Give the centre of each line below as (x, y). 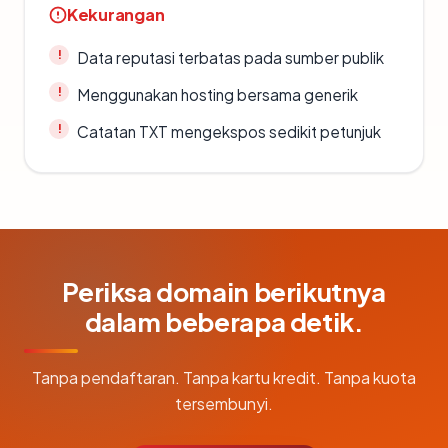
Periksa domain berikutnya (224, 291)
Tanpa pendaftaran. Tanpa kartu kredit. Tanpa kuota (224, 377)
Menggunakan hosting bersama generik (217, 94)
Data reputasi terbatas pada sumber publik (230, 57)
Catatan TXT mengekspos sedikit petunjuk (229, 131)
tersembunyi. (224, 403)
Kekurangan (116, 14)
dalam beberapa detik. (224, 321)
